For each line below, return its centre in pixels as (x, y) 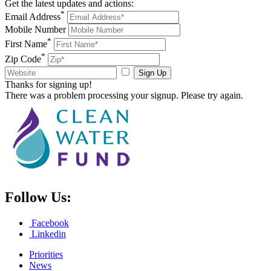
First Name (26, 44)
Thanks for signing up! (48, 84)
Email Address (33, 17)
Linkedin (47, 233)
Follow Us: (38, 197)
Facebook (49, 223)
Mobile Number (35, 30)
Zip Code (23, 59)
